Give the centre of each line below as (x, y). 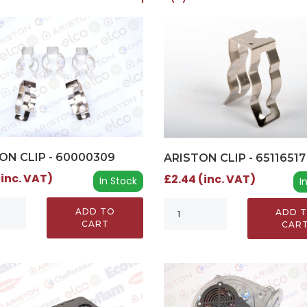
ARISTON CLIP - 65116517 (234, 158)
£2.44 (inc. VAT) (209, 179)
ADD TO (95, 211)
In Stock (118, 181)
